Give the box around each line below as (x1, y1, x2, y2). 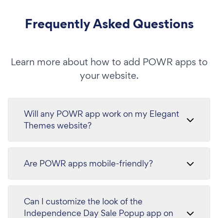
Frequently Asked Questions (24, 15, 194, 33)
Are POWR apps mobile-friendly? (24, 158, 153, 169)
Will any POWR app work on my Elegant (24, 108, 179, 119)
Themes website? (24, 120, 91, 131)
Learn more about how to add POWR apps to (10, 55, 208, 68)
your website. (79, 69, 139, 82)
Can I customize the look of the (24, 196, 143, 207)
